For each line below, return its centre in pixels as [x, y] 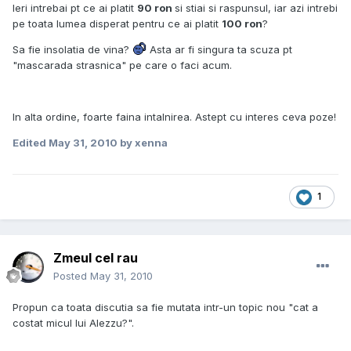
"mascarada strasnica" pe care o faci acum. [122, 65]
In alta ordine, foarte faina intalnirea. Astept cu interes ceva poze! [174, 117]
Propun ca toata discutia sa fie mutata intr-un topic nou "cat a [165, 308]
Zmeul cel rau [96, 258]
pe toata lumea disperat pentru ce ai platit [117, 24]
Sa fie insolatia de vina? [72, 50]
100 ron [242, 24]
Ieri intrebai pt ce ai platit [75, 8]
